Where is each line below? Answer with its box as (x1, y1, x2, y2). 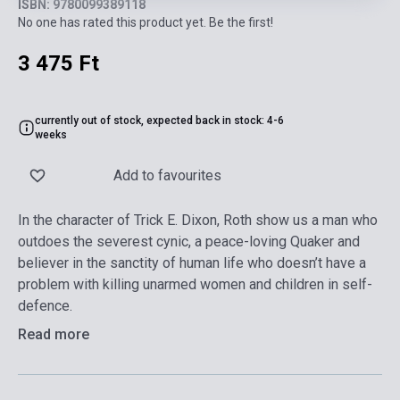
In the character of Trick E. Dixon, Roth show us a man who (18, 212, 378, 229)
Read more (18, 326, 89, 344)
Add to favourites (113, 167, 221, 185)
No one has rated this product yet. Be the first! (18, 15, 273, 30)
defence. (18, 297, 72, 315)
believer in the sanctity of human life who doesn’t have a (18, 254, 366, 272)
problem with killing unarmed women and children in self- (18, 276, 372, 294)
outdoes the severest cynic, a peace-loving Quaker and (18, 233, 360, 251)
